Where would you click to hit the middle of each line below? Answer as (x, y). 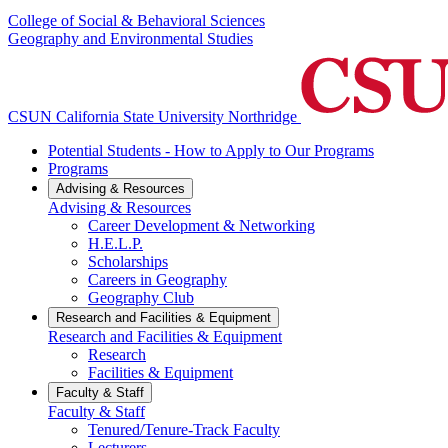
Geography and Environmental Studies (130, 39)
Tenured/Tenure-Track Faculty (184, 430)
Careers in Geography (157, 280)
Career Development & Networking (201, 226)
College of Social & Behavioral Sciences (136, 21)
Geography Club (141, 298)
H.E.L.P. (115, 244)
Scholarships (128, 262)
